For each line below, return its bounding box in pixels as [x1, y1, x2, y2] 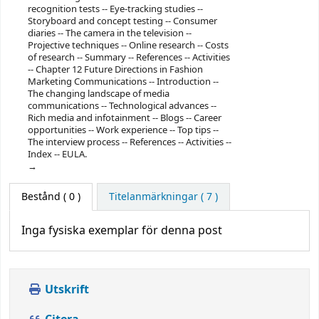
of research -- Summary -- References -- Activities [27, 50, 230, 64]
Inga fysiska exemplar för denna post [21, 221, 222, 239]
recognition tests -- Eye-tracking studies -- [27, 1, 203, 16]
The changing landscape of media [27, 86, 169, 100]
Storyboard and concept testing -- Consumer [27, 14, 217, 28]
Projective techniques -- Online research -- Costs [27, 38, 229, 52]
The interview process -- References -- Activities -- [27, 135, 231, 149]
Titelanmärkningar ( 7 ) [108, 189, 218, 204]
